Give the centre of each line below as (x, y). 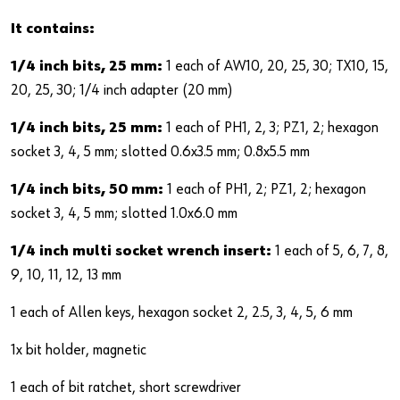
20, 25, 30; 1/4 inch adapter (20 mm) (122, 90)
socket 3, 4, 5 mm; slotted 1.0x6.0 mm (124, 213)
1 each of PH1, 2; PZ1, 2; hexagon (267, 189)
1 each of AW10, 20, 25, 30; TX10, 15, (275, 66)
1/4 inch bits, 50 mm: (89, 189)
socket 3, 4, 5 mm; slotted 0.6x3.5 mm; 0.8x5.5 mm (160, 152)
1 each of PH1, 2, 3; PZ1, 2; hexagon (271, 128)
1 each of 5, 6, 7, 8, (330, 251)
